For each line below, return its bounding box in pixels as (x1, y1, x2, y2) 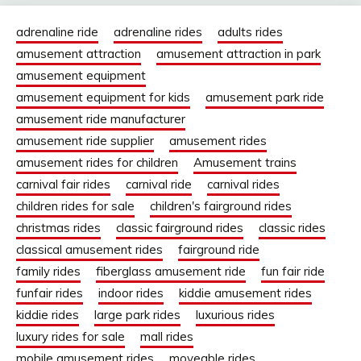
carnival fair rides (16, 176, 110, 193)
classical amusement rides (16, 242, 163, 258)
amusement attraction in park (156, 46, 321, 62)
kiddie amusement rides (179, 285, 312, 301)
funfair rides (16, 285, 83, 301)
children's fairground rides (150, 198, 292, 214)
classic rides (259, 220, 326, 236)
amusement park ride (205, 89, 324, 106)
